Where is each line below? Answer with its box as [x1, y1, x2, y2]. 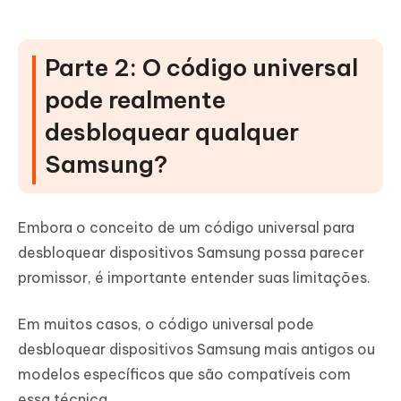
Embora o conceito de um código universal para [18, 218, 354, 237]
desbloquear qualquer [45, 117, 299, 148]
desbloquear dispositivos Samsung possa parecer [18, 243, 364, 262]
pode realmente [45, 85, 226, 115]
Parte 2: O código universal [45, 53, 358, 83]
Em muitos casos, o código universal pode [18, 315, 314, 334]
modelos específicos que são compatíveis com [18, 365, 351, 384]
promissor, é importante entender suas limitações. [18, 269, 371, 287]
